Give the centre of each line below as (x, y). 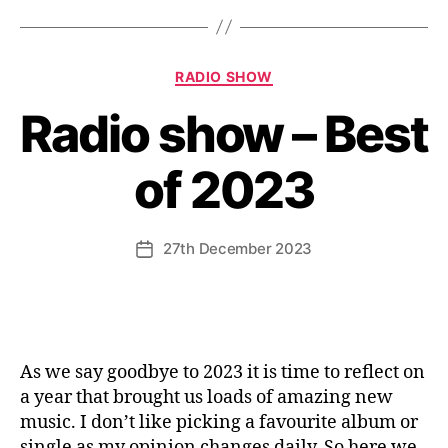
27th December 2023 (237, 248)
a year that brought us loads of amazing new (206, 397)
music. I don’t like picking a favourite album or (219, 422)
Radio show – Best (224, 134)
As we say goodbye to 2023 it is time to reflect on (222, 372)
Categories (268, 72)
